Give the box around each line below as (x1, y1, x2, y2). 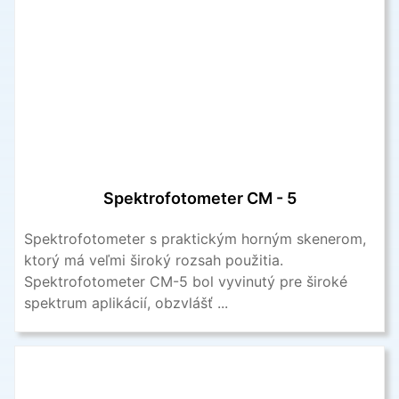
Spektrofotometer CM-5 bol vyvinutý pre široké (24, 272, 347, 290)
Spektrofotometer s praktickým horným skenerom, (24, 229, 366, 248)
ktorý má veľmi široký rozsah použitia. (24, 250, 283, 269)
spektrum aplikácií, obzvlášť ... (24, 293, 228, 312)
